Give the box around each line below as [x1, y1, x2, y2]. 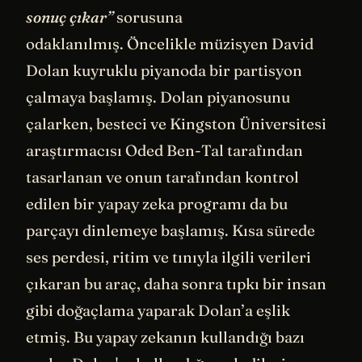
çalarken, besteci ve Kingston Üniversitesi [26, 113, 326, 133]
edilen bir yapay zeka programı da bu [26, 193, 288, 213]
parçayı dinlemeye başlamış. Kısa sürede [26, 220, 315, 240]
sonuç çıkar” [26, 6, 113, 27]
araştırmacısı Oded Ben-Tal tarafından [26, 140, 303, 160]
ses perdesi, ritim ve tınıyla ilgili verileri [26, 246, 311, 267]
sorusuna [113, 6, 183, 27]
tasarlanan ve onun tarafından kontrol [26, 166, 299, 187]
